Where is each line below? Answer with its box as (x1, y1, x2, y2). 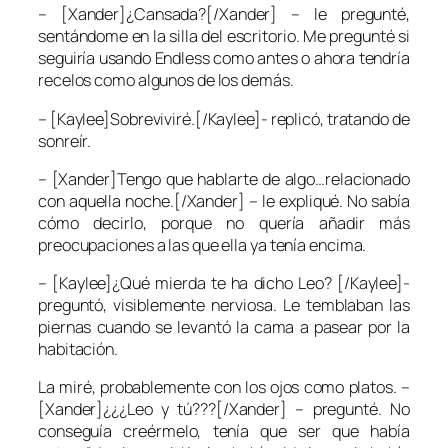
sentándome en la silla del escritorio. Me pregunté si (38, 25, 410, 48)
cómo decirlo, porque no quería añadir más (38, 211, 410, 234)
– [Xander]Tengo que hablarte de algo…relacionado (38, 167, 410, 190)
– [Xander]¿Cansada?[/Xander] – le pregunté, (38, 3, 410, 26)
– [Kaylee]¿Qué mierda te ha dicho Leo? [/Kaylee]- (38, 272, 410, 295)
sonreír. (38, 129, 92, 152)
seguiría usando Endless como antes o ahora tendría (38, 47, 410, 70)
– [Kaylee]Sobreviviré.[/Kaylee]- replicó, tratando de (38, 107, 410, 130)
